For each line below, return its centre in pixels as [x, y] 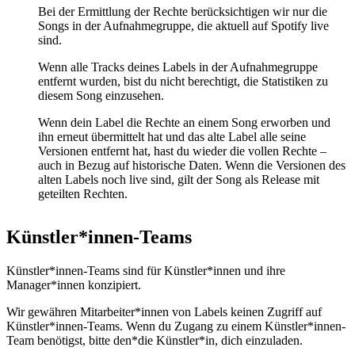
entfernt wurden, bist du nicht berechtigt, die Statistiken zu [183, 82]
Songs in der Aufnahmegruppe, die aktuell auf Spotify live [183, 26]
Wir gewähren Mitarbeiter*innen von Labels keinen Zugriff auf [164, 312]
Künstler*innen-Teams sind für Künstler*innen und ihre [146, 271]
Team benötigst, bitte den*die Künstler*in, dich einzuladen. [155, 341]
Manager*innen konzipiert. [74, 285]
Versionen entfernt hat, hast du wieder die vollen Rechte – [182, 151]
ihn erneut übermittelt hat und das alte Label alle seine [172, 137]
